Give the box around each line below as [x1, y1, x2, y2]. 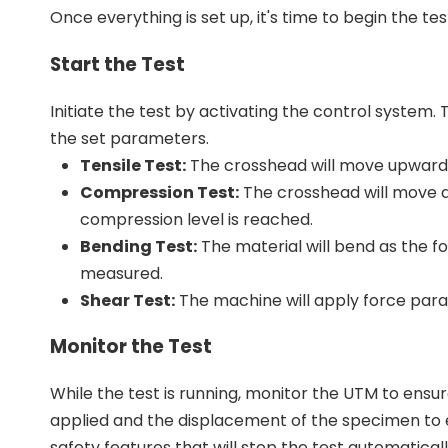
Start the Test [50, 51, 185, 79]
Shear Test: [80, 288, 175, 312]
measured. [80, 261, 163, 285]
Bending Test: [80, 234, 197, 258]
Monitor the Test [50, 333, 212, 361]
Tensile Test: [80, 153, 186, 177]
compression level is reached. [80, 207, 313, 231]
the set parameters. [50, 126, 209, 150]
